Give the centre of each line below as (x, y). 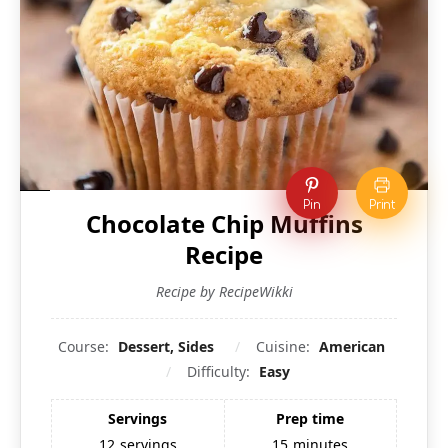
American (352, 347)
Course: (85, 347)
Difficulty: (220, 372)
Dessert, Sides (166, 347)
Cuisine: (285, 347)
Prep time (310, 419)
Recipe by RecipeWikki (224, 292)
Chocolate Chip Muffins (224, 224)
